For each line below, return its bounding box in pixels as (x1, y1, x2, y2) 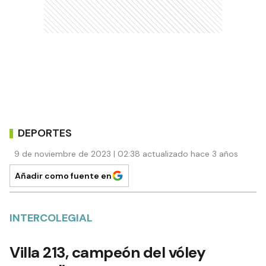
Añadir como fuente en (15, 170, 112, 182)
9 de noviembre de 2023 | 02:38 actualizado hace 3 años (14, 148, 238, 160)
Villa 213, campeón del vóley (9, 242, 205, 263)
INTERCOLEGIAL (9, 211, 93, 226)
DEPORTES (18, 125, 72, 140)
